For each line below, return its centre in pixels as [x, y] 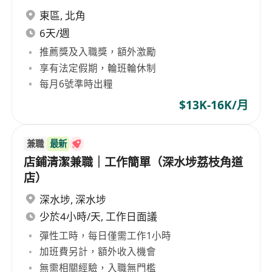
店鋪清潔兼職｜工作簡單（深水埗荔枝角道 [134, 162]
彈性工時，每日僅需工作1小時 [106, 236]
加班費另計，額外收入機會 [98, 252]
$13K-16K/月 [213, 105]
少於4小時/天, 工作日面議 [99, 217]
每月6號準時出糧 [76, 83]
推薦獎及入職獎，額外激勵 [98, 52]
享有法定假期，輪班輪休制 [98, 68]
